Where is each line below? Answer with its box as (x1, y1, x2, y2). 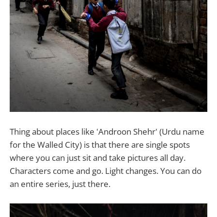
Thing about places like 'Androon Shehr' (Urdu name (10, 125, 204, 137)
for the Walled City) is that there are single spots (10, 139, 190, 150)
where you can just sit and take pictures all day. (10, 152, 186, 163)
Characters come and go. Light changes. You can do (10, 165, 201, 176)
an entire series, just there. (10, 178, 110, 189)
